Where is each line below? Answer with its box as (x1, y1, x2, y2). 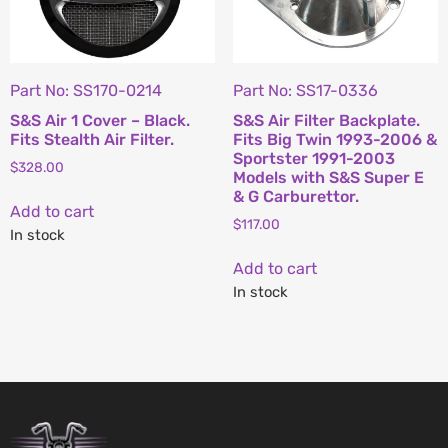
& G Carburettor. (232, 187, 359, 207)
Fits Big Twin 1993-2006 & (232, 130, 437, 150)
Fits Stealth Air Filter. (10, 130, 174, 150)
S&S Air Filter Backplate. (232, 111, 420, 131)
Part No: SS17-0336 (232, 81, 378, 101)
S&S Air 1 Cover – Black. (10, 111, 190, 131)
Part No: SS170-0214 (10, 81, 162, 101)
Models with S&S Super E (232, 168, 424, 188)
